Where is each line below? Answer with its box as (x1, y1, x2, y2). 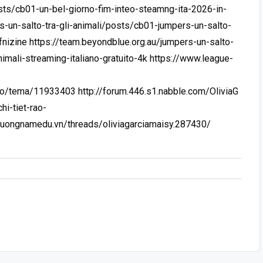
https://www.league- (150, 52, 233, 64)
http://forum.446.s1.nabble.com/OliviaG (78, 85, 238, 97)
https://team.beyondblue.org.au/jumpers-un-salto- (29, 36, 234, 48)
